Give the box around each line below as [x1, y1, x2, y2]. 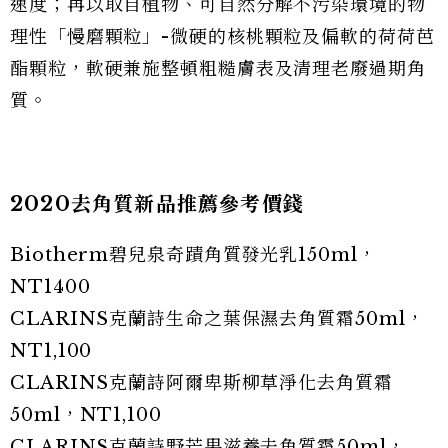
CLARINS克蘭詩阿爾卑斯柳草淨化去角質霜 [10, 371, 393, 394]
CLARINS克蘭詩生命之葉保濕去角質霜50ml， [10, 307, 425, 330]
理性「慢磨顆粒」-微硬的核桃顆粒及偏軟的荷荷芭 [10, 25, 435, 48]
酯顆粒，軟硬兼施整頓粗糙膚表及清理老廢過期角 [10, 57, 426, 80]
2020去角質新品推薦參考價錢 [10, 191, 304, 216]
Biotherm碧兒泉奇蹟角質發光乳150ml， [10, 243, 377, 266]
